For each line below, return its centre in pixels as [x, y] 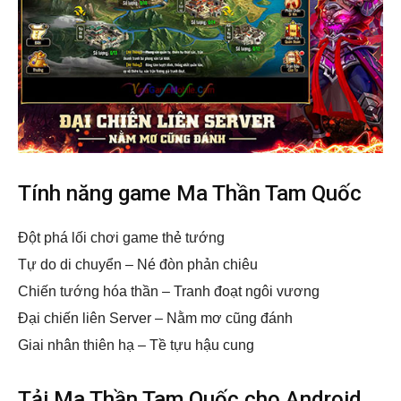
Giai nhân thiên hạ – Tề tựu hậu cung [136, 346]
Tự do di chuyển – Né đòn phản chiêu [138, 265]
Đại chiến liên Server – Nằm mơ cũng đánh [155, 319]
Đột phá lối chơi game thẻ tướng [121, 238]
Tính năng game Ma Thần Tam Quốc [190, 194]
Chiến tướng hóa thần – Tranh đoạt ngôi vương [169, 292]
